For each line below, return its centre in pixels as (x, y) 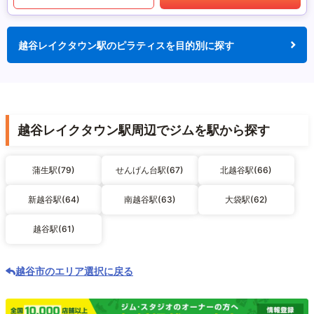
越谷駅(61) (54, 229)
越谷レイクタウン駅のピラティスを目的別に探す (126, 45)
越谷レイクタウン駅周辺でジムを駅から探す (144, 130)
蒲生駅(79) (54, 170)
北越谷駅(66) (246, 170)
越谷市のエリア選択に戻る (74, 271)
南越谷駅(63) (150, 200)
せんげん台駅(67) (150, 170)
